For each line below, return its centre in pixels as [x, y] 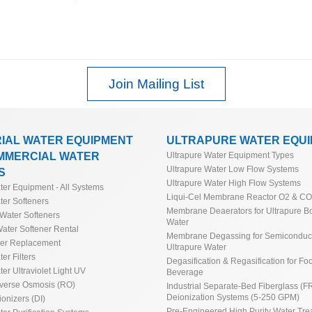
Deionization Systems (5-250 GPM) [233, 297]
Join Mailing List [156, 84]
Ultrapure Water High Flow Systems [234, 183]
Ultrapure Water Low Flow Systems [233, 169]
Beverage [185, 272]
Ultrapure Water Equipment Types [230, 155]
